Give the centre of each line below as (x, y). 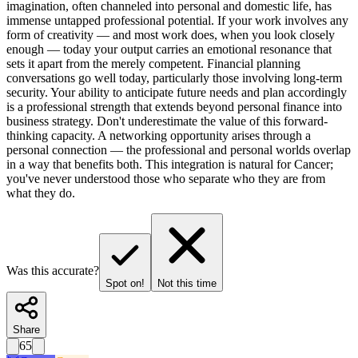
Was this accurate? (53, 271)
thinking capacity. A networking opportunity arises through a (159, 136)
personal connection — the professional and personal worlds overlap (179, 150)
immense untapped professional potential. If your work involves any (177, 21)
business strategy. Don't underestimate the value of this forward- (167, 121)
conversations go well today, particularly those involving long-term (174, 78)
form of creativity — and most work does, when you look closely (171, 35)
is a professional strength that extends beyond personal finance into (174, 107)
